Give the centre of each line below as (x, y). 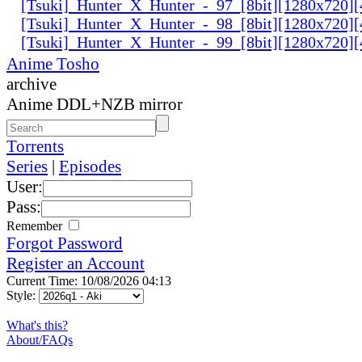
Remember (36, 225)
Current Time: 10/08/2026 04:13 (89, 280)
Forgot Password (65, 243)
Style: (23, 295)
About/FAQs (40, 339)
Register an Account (76, 263)
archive (32, 84)
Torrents (35, 146)
